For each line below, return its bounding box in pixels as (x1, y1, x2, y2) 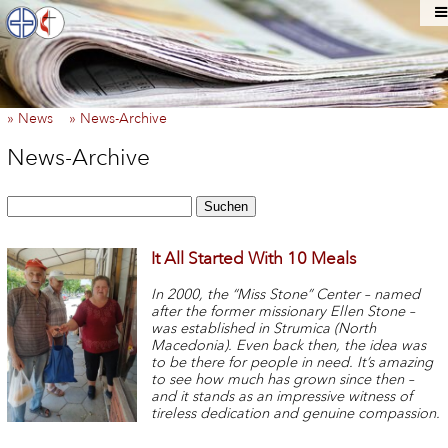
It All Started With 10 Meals (151, 248, 357, 270)
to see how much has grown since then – (151, 370, 415, 388)
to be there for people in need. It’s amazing (151, 353, 434, 371)
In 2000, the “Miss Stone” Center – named (151, 285, 421, 303)
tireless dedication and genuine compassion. (151, 404, 441, 422)
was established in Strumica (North (151, 319, 377, 337)
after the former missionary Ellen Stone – (151, 302, 416, 320)
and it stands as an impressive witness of (151, 387, 413, 405)
